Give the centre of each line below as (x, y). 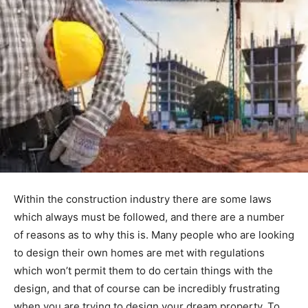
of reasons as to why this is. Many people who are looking (154, 235)
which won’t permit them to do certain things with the (143, 271)
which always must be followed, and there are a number (149, 217)
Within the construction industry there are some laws (143, 199)
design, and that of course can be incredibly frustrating (147, 289)
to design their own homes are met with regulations (139, 253)
